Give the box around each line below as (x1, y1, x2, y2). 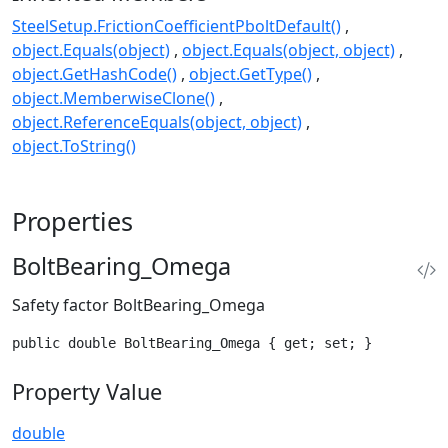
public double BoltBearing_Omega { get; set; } (12, 334, 372, 351)
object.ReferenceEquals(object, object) (12, 110, 302, 133)
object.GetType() (189, 62, 312, 85)
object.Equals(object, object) (182, 38, 395, 61)
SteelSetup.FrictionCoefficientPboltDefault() (12, 14, 341, 37)
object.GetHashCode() (12, 62, 177, 85)
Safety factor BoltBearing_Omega (12, 293, 265, 316)
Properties (12, 203, 133, 238)
